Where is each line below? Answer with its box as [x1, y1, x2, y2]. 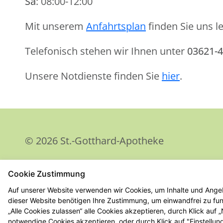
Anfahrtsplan [86, 19, 146, 33]
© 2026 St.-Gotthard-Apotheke [25, 134, 164, 147]
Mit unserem [25, 19, 86, 33]
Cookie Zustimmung [8, 169, 85, 179]
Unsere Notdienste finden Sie [25, 69, 162, 83]
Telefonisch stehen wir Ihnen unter [25, 44, 187, 58]
